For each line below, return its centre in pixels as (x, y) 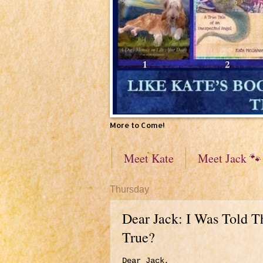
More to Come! (137, 125)
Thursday (129, 189)
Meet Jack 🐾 (230, 158)
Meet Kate (149, 158)
